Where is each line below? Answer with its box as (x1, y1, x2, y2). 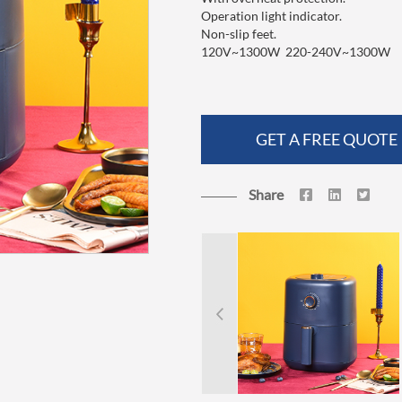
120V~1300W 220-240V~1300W (201, 44, 390, 59)
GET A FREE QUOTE (256, 129, 398, 149)
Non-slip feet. (201, 26, 276, 41)
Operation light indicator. (201, 8, 342, 23)
